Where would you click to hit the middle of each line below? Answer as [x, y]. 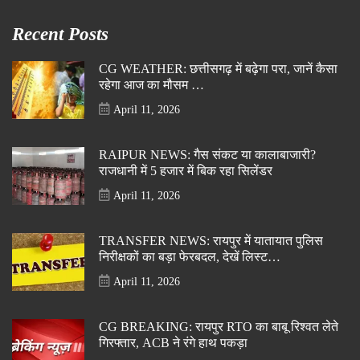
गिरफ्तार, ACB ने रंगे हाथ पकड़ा [173, 343]
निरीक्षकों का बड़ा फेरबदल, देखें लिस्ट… [190, 257]
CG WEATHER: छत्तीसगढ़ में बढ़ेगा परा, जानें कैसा [218, 69]
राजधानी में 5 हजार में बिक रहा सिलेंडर [186, 171]
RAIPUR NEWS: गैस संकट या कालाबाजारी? [207, 155]
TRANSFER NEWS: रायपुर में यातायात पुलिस [211, 241]
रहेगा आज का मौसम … [151, 85]
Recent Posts [60, 34]
